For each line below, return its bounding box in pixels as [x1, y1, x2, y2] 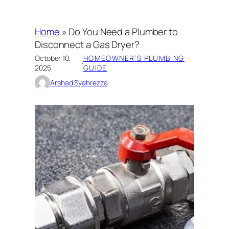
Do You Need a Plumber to [68, 25, 178, 38]
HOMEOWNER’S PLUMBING [83, 53, 185, 63]
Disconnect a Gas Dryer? [35, 37, 140, 51]
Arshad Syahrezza [50, 78, 108, 88]
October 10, [35, 53, 71, 63]
